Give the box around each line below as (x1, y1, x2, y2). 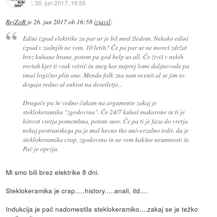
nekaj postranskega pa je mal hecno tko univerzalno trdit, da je (22, 125, 189, 135)
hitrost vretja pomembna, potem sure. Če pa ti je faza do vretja (22, 116, 188, 125)
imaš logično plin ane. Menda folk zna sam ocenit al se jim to (22, 70, 185, 79)
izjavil (94, 17, 111, 27)
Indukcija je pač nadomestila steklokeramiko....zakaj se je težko (6, 203, 199, 214)
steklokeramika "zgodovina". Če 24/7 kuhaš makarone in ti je (22, 107, 185, 116)
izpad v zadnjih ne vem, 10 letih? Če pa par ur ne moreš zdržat (22, 42, 187, 52)
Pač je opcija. (22, 143, 59, 153)
